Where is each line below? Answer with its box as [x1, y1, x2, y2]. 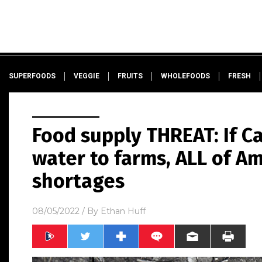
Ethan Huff [101, 205, 146, 216]
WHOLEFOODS [161, 72, 210, 80]
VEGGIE [74, 72, 99, 80]
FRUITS [118, 72, 143, 80]
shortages [32, 169, 125, 193]
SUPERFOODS [9, 72, 56, 80]
